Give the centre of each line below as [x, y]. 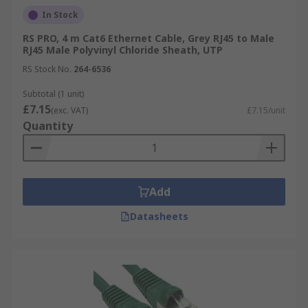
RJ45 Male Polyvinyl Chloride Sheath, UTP [123, 50]
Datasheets [159, 216]
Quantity [48, 126]
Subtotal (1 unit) [53, 94]
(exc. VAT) [69, 110]
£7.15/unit [266, 110]
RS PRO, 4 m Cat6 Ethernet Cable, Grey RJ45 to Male [148, 38]
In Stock [60, 15]
